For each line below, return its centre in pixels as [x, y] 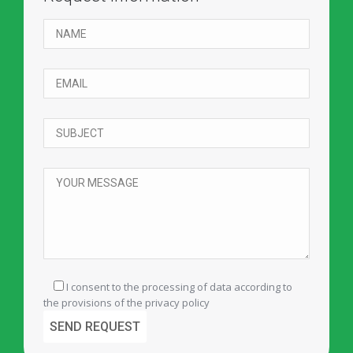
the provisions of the [94, 302]
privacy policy [177, 302]
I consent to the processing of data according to [178, 286]
